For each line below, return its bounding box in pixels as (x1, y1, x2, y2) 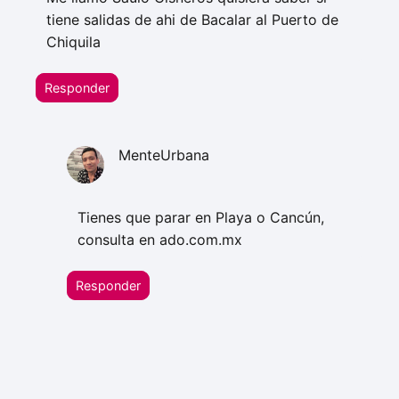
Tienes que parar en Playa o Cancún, (77, 208, 325, 227)
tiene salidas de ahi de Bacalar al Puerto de (46, 11, 338, 29)
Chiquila (46, 33, 101, 52)
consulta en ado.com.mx (77, 231, 243, 249)
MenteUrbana (118, 146, 209, 165)
